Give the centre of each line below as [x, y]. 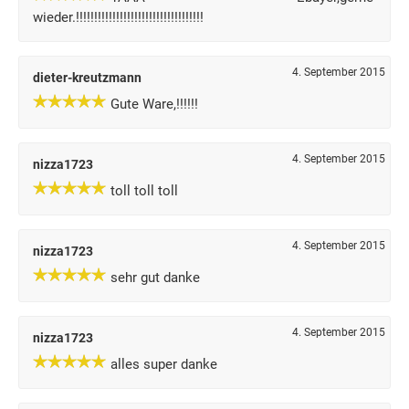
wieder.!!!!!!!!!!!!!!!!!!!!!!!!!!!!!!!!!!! [118, 17]
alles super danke [164, 364]
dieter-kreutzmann [87, 78]
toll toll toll [144, 191]
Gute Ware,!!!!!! [154, 104]
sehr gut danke [155, 278]
